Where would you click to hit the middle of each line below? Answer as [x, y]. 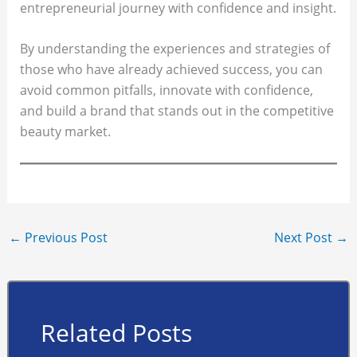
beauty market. [65, 132]
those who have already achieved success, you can [171, 70]
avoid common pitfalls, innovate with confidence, [166, 90]
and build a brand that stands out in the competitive [177, 111]
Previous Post [64, 237]
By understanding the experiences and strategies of [175, 49]
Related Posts [116, 333]
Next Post [305, 237]
